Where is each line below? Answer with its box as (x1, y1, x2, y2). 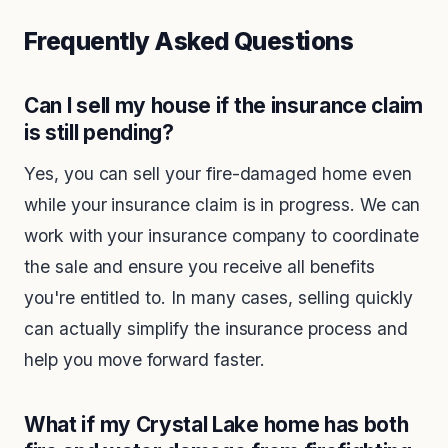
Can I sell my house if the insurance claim (24, 93, 423, 119)
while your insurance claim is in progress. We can (24, 194, 421, 216)
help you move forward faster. (24, 349, 265, 371)
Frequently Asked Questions (24, 26, 354, 57)
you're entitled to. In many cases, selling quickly (24, 287, 414, 309)
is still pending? (24, 120, 174, 146)
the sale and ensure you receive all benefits (24, 256, 375, 278)
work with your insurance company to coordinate (24, 225, 419, 247)
